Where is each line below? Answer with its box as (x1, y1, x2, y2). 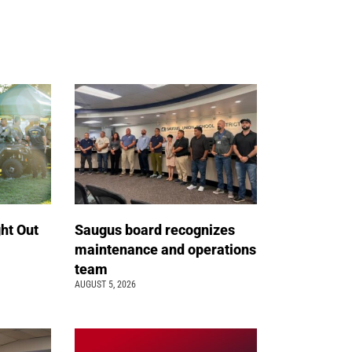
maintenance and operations (75, 240, 257, 258)
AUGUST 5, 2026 (75, 278, 137, 290)
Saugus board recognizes (75, 221, 236, 238)
